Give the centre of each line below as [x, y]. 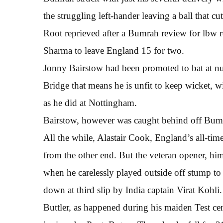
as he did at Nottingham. [90, 103]
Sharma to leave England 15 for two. [114, 50]
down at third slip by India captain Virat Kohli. [133, 190]
